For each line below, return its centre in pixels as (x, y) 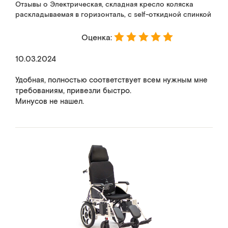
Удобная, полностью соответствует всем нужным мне (111, 80)
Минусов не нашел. (50, 102)
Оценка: (98, 38)
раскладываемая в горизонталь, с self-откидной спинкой (113, 15)
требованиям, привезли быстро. (73, 91)
